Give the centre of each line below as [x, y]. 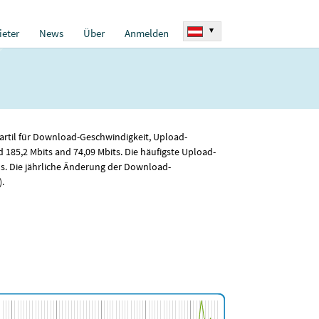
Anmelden [147, 33]
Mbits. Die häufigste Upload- [156, 152]
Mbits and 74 [56, 152]
